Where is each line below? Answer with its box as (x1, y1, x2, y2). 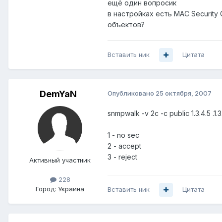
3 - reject (108, 153, 137, 162)
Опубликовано (108, 89, 156, 98)
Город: (36, 185, 56, 193)
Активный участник (29, 156, 91, 165)
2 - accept (108, 142, 141, 151)
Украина (58, 185, 84, 193)
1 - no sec (108, 131, 139, 140)
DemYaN (39, 89, 77, 100)
